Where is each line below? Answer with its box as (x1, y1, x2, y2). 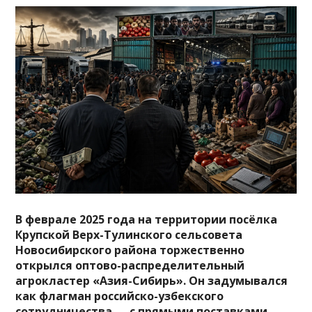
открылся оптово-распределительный (15, 257, 245, 273)
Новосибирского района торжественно (15, 242, 245, 258)
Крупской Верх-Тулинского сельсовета (15, 226, 243, 242)
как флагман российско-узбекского (15, 288, 224, 304)
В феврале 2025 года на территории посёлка (15, 211, 278, 227)
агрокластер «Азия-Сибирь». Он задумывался (15, 272, 288, 288)
